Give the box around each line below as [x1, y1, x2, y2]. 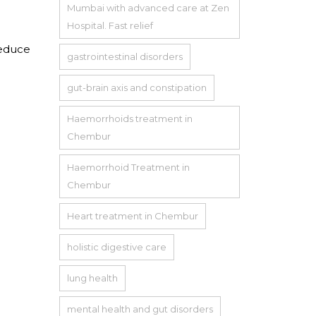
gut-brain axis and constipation [66, 81, 207, 93]
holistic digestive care [66, 241, 166, 253]
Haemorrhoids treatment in [66, 112, 193, 124]
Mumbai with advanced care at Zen [66, 1, 229, 13]
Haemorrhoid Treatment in [66, 161, 190, 173]
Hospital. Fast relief [66, 19, 153, 31]
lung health [66, 272, 118, 284]
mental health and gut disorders [66, 303, 213, 315]
